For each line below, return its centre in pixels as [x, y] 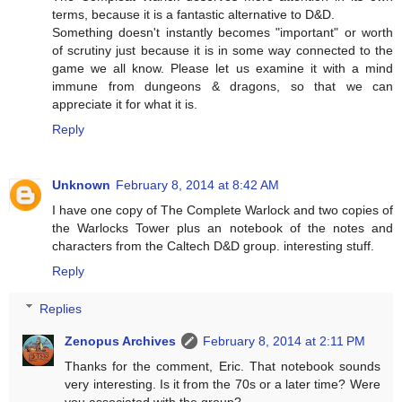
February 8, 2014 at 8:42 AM [197, 184]
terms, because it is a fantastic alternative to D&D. [193, 14]
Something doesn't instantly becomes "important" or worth [223, 32]
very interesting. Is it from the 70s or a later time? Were [223, 384]
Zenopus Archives [121, 341]
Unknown [81, 184]
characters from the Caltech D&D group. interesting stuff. [213, 245]
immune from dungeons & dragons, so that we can [223, 86]
